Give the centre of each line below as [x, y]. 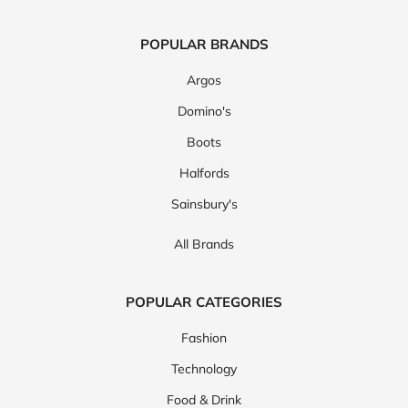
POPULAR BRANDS [204, 45]
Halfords [204, 173]
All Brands [204, 245]
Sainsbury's [204, 204]
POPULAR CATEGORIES [204, 302]
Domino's [204, 112]
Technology [204, 369]
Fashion [204, 338]
